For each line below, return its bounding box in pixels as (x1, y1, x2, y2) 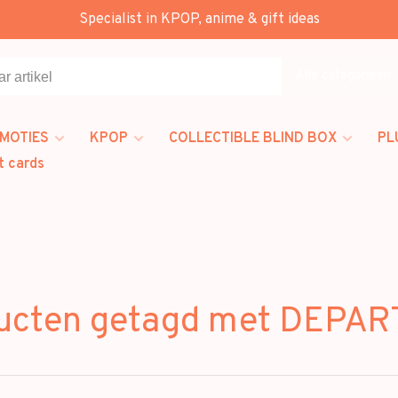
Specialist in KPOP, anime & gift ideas (78, 11, 320, 28)
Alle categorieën (295, 67, 391, 84)
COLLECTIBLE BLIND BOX (169, 130, 337, 147)
